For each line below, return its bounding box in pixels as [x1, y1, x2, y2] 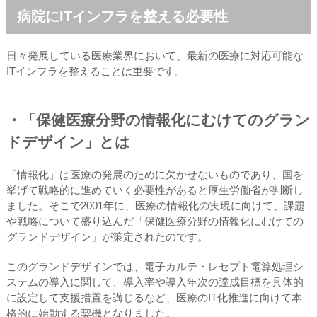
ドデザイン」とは [6, 133, 130, 150]
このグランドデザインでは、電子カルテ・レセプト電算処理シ [6, 260, 304, 272]
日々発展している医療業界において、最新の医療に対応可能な [6, 49, 304, 62]
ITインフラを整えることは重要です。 [6, 64, 185, 77]
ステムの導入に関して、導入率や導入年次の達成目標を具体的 [6, 275, 304, 288]
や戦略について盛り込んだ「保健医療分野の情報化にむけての [6, 214, 304, 227]
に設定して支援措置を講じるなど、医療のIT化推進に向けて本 [6, 291, 302, 304]
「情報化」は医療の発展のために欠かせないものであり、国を [6, 168, 304, 180]
